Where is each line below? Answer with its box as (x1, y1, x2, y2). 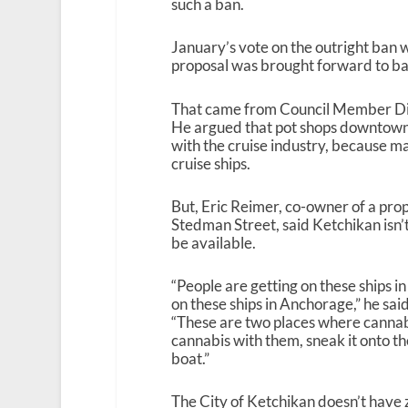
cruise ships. (170, 153, 250, 173)
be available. (170, 232, 256, 252)
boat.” (170, 348, 209, 368)
